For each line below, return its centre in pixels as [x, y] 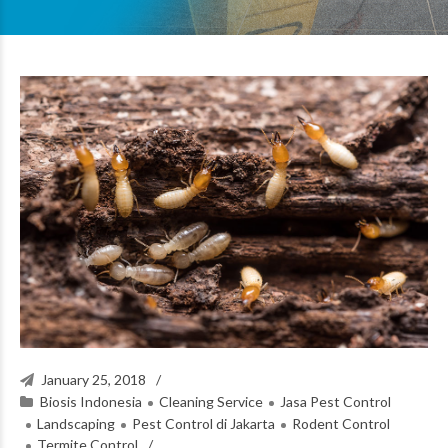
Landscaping [76, 423]
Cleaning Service [211, 401]
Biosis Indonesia [91, 401]
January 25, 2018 [95, 379]
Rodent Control [341, 423]
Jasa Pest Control [335, 401]
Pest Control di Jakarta [203, 423]
